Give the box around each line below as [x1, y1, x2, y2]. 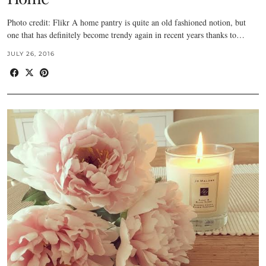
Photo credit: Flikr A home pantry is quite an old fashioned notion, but [7, 16, 246, 28]
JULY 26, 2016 [7, 49, 55, 58]
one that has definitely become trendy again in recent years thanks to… [7, 28, 245, 40]
